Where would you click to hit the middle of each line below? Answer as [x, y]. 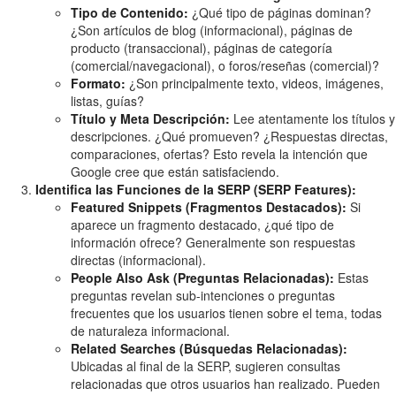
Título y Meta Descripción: [150, 119]
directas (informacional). [138, 260]
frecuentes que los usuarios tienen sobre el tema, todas [226, 313]
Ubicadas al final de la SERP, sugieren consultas [206, 366]
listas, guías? [107, 101]
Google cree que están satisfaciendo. [175, 172]
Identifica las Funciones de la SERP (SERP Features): [196, 190]
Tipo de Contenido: [129, 13]
